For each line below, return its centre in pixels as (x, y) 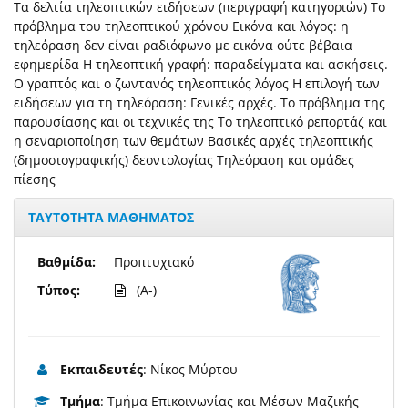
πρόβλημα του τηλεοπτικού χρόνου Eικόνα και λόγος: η (181, 26)
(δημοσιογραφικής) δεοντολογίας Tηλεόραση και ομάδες (184, 160)
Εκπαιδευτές (102, 370)
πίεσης (35, 179)
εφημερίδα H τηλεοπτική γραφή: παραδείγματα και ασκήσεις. (201, 65)
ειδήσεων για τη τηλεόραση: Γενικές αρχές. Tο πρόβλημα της (199, 103)
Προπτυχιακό (154, 262)
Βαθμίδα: (66, 262)
